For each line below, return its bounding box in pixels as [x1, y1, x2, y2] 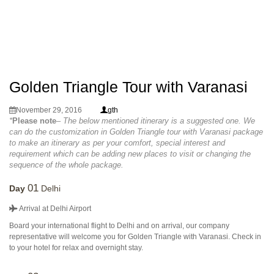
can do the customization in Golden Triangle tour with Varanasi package [9, 127, 263, 136]
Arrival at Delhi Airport [18, 204, 91, 213]
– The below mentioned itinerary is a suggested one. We [56, 116, 255, 125]
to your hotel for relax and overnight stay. [9, 243, 143, 252]
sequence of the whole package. [9, 160, 124, 169]
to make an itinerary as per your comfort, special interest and [9, 138, 225, 147]
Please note [12, 116, 56, 125]
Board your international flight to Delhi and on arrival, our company [9, 221, 229, 230]
